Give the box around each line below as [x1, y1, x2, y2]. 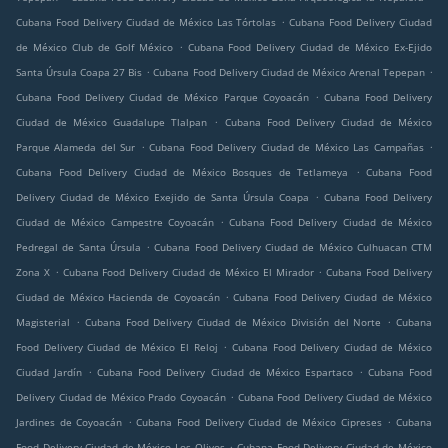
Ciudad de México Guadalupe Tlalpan [16, 115, 208, 130]
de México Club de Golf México [16, 40, 173, 55]
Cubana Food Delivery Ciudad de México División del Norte [84, 315, 382, 330]
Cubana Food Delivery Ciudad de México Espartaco [97, 365, 353, 380]
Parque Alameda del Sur [16, 140, 136, 155]
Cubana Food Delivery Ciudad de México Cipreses [136, 415, 382, 430]
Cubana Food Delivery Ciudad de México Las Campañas [149, 140, 424, 155]
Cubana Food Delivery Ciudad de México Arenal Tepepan [153, 65, 425, 80]
